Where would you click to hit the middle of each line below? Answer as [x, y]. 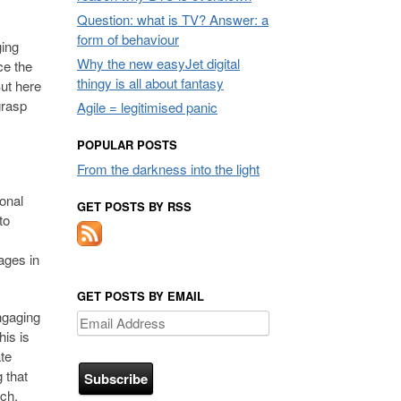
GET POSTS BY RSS [134, 206]
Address [103, 340]
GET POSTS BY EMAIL [141, 295]
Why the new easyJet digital [158, 63]
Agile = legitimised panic [147, 107]
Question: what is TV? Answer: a [173, 19]
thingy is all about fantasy [150, 82]
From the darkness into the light [168, 168]
